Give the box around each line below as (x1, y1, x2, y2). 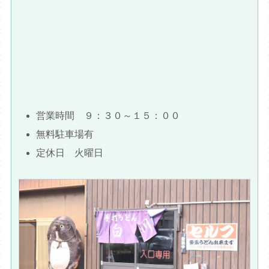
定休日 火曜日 (36, 148, 104, 158)
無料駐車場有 (36, 128, 94, 139)
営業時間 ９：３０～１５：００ (36, 110, 181, 121)
